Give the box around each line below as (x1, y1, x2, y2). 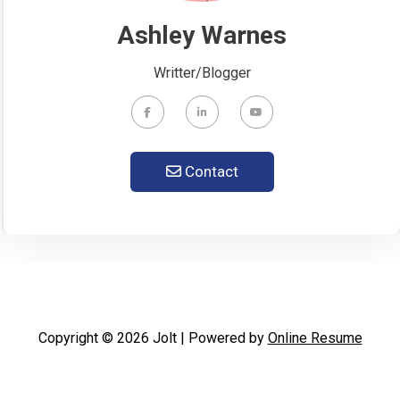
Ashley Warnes (117, 20, 287, 50)
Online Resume (267, 329, 362, 346)
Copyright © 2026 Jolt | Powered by (37, 329, 268, 346)
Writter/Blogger (153, 63, 251, 81)
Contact (180, 162, 238, 180)
